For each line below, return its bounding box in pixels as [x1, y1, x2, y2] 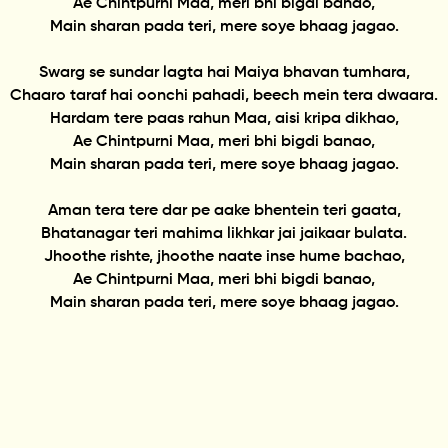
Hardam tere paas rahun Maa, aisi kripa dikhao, [49, 110, 399, 127]
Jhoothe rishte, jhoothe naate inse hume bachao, [43, 248, 405, 265]
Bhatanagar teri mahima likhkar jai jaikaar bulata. [41, 225, 407, 242]
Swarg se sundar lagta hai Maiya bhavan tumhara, [38, 64, 410, 81]
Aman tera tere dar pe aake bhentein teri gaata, [47, 202, 401, 219]
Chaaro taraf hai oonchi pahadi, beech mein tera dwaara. [10, 87, 438, 104]
